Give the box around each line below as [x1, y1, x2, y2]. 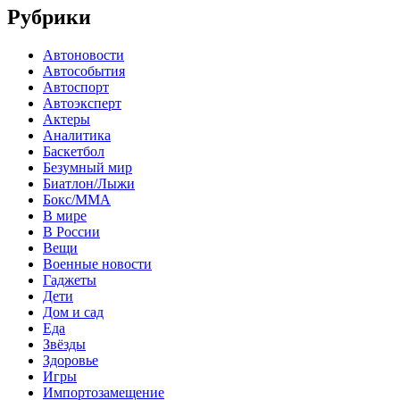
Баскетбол [43, 143, 104, 159]
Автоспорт [43, 79, 109, 95]
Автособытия [43, 62, 125, 79]
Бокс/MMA [43, 191, 111, 207]
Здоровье [43, 352, 98, 368]
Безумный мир [43, 159, 132, 175]
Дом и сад [43, 304, 104, 320]
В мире [43, 207, 87, 223]
